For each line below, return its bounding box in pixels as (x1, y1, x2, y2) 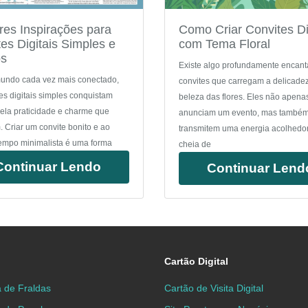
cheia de (179, 140, 211, 149)
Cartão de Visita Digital (164, 283, 263, 294)
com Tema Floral (179, 37, 270, 52)
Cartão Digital (164, 256, 228, 267)
